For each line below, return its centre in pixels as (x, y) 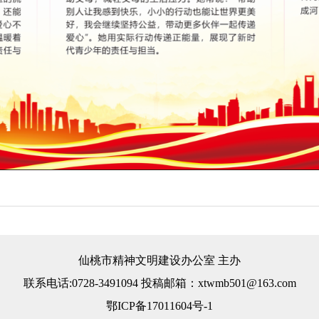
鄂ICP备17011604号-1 (159, 306)
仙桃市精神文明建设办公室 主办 (159, 260)
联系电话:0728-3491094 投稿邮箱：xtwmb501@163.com (159, 283)
